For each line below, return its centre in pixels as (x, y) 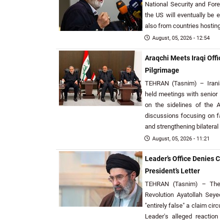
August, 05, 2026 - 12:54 (181, 38)
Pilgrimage (162, 70)
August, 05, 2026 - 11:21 (181, 139)
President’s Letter (172, 171)
